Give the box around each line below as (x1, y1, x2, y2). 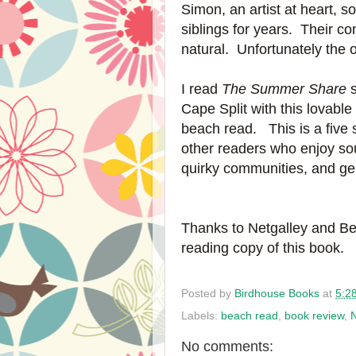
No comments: (181, 338, 273, 354)
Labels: (181, 309, 221, 322)
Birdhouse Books (234, 287, 319, 300)
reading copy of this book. (181, 240, 344, 256)
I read (181, 81, 222, 97)
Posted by (181, 287, 234, 300)
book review (284, 309, 344, 322)
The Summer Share (222, 81, 346, 97)
